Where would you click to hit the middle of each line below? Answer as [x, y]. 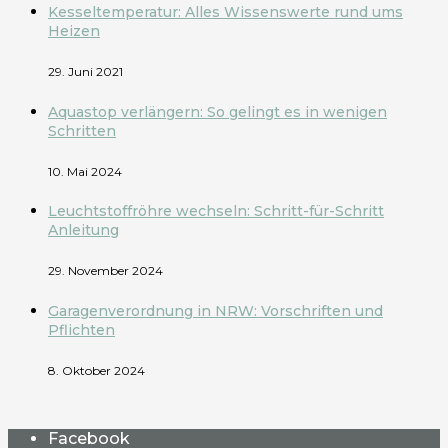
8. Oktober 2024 [96, 371]
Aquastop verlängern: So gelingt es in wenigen [217, 111]
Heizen [74, 31]
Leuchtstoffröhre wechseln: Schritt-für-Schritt [216, 211]
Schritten [82, 130]
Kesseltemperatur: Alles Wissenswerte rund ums [225, 12]
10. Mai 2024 [85, 171]
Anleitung [83, 230]
